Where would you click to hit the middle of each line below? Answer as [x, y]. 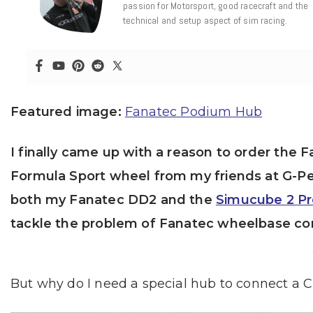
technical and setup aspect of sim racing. [205, 20]
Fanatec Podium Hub [194, 111]
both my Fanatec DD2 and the [114, 199]
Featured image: [66, 111]
